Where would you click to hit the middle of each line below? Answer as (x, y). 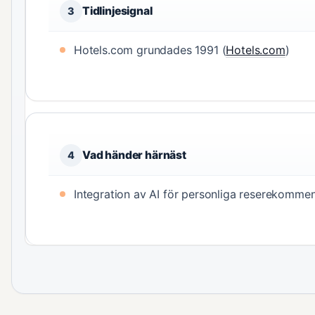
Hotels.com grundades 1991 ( (150, 50)
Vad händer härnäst (134, 155)
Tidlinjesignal (117, 11)
